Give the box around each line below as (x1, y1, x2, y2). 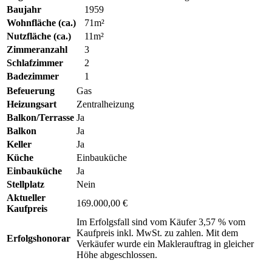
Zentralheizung (76, 99, 134, 110)
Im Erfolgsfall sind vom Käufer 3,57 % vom (76, 217, 245, 228)
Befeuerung (7, 86, 55, 97)
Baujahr (7, 4, 41, 15)
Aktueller (7, 192, 46, 203)
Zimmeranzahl (7, 44, 67, 55)
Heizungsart (7, 99, 56, 110)
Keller (7, 139, 32, 150)
